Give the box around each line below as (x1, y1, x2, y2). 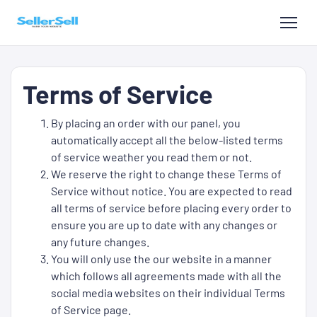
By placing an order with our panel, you (51, 116, 241, 129)
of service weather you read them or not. (51, 150, 252, 163)
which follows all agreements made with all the (51, 269, 282, 282)
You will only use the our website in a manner (51, 252, 272, 265)
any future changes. (51, 235, 149, 248)
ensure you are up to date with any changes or (51, 218, 277, 231)
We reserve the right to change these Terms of (51, 167, 282, 180)
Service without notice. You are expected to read (51, 184, 292, 197)
